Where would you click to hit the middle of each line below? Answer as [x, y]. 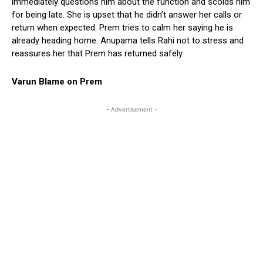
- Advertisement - [131, 109]
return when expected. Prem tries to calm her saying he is [122, 27]
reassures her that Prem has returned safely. [98, 53]
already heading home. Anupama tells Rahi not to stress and [128, 40]
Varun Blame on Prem [57, 81]
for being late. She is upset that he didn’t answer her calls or [127, 14]
